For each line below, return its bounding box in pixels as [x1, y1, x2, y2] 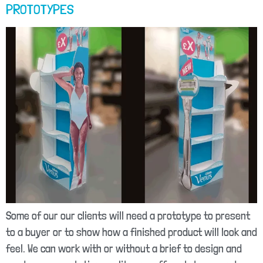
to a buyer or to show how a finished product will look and [6, 225, 257, 239]
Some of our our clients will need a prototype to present [6, 208, 250, 222]
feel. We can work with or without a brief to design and [6, 241, 242, 255]
